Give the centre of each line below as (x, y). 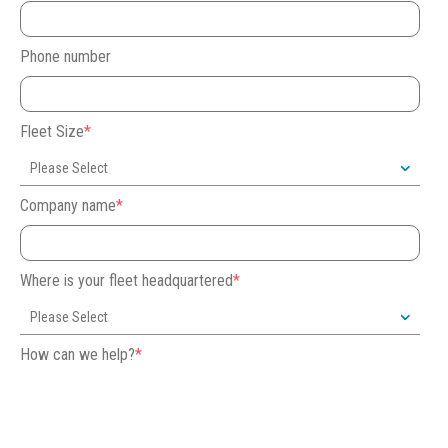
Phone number (65, 57)
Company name (68, 206)
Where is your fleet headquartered (126, 281)
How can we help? (77, 355)
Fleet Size (52, 132)
